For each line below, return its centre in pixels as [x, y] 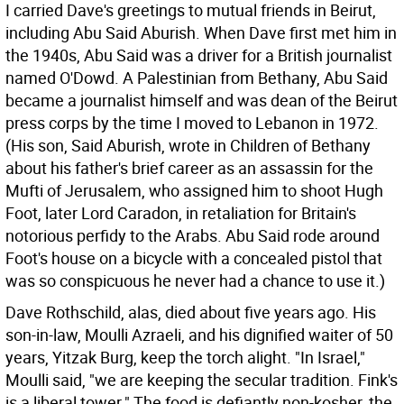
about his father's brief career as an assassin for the [189, 168]
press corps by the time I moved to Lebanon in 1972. [192, 123]
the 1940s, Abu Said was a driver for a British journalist [199, 55]
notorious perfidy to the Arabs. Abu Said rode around [193, 235]
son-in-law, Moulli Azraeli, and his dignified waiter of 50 [199, 335]
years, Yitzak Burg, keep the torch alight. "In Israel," [185, 357]
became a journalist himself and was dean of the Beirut [202, 100]
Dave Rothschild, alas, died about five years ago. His [191, 312]
